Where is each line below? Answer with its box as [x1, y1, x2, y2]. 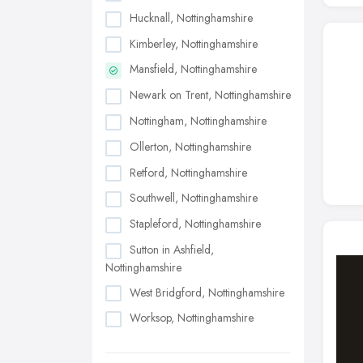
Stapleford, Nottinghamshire [130, 216, 261, 233]
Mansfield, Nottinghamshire [130, 61, 257, 78]
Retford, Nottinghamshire [130, 164, 247, 181]
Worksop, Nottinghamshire [130, 310, 254, 327]
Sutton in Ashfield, [130, 241, 214, 258]
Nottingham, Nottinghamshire [130, 112, 267, 129]
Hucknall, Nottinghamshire [130, 9, 253, 26]
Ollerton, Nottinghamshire [130, 138, 251, 155]
